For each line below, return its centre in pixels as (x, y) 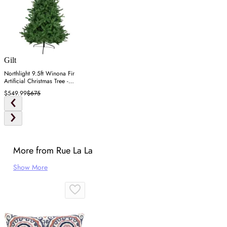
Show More (30, 167)
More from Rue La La (53, 151)
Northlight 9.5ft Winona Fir (39, 74)
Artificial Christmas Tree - (36, 81)
